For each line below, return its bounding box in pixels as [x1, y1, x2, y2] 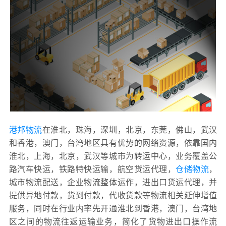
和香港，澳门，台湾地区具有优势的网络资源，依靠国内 [9, 138, 217, 147]
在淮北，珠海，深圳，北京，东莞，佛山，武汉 [42, 125, 217, 134]
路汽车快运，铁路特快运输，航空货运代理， [9, 164, 176, 174]
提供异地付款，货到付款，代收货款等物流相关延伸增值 [9, 191, 217, 200]
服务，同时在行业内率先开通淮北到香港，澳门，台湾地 [9, 204, 217, 213]
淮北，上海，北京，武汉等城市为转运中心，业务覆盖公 [9, 151, 217, 160]
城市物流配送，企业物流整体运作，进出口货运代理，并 [9, 178, 217, 187]
